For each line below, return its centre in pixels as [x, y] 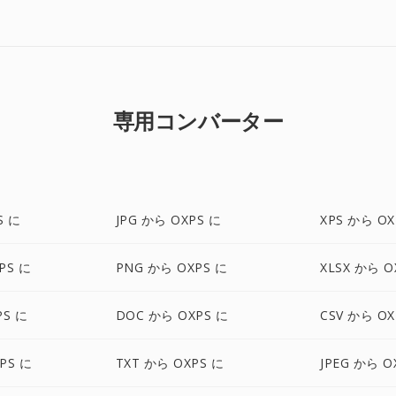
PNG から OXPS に [171, 267]
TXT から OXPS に [170, 363]
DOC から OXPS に [172, 315]
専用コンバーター [198, 121]
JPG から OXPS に [168, 220]
